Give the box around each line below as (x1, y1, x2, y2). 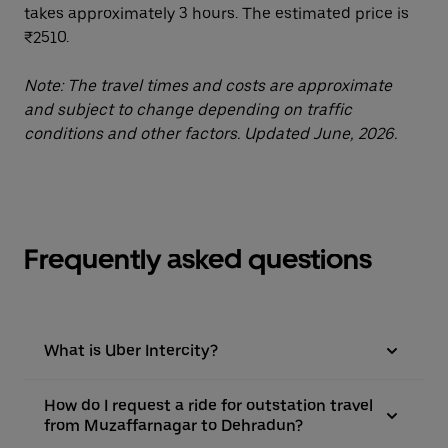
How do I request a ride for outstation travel (44, 396, 373, 415)
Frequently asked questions (24, 242, 372, 276)
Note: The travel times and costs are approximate (24, 76, 392, 95)
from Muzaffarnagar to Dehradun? (44, 416, 303, 435)
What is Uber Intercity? (44, 341, 218, 360)
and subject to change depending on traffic (24, 100, 352, 119)
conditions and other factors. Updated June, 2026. (24, 124, 397, 143)
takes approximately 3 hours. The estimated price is (24, 4, 409, 23)
